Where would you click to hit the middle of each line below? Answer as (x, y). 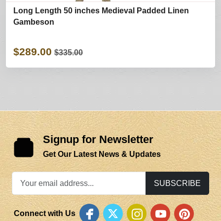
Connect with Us (45, 213)
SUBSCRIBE (177, 183)
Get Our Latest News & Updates (102, 154)
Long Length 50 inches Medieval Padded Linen (101, 10)
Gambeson (34, 22)
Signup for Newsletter (98, 139)
